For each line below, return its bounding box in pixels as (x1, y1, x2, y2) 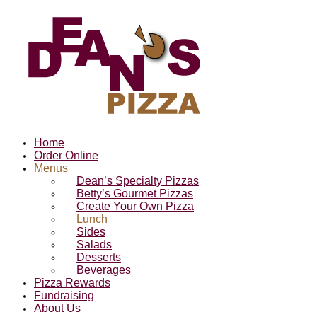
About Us (34, 302, 81, 314)
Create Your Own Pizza (76, 200, 194, 212)
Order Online (34, 149, 98, 161)
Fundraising (34, 289, 94, 301)
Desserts (76, 251, 121, 263)
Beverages (76, 264, 131, 276)
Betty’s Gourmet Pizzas (76, 188, 193, 200)
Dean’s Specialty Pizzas (76, 175, 199, 187)
